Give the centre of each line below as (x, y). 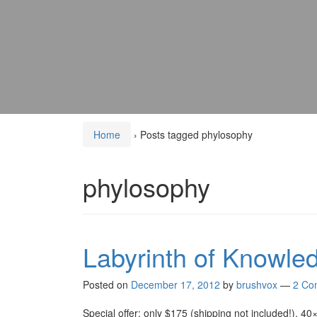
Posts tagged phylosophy (196, 135)
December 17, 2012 (175, 285)
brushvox (257, 285)
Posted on (107, 285)
